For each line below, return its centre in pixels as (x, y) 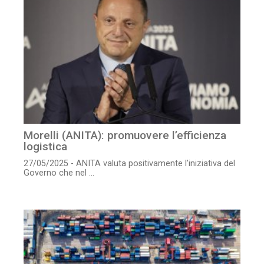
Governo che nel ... (59, 173)
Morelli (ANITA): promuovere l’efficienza (125, 136)
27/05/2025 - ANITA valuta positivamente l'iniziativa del (129, 164)
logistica (45, 147)
